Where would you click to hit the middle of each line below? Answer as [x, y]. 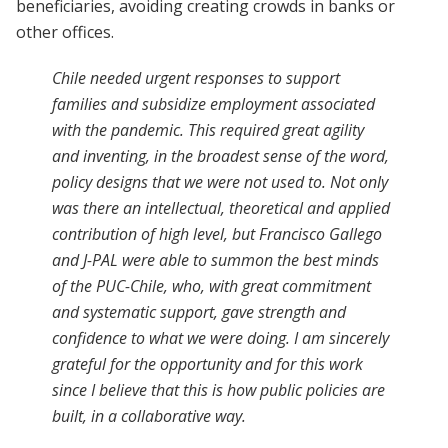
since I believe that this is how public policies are [218, 389]
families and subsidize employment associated [213, 103]
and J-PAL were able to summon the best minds [215, 259]
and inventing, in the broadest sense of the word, [220, 155]
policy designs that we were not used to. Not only [220, 181]
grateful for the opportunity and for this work [207, 363]
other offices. [65, 31]
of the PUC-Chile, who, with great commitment [211, 285]
